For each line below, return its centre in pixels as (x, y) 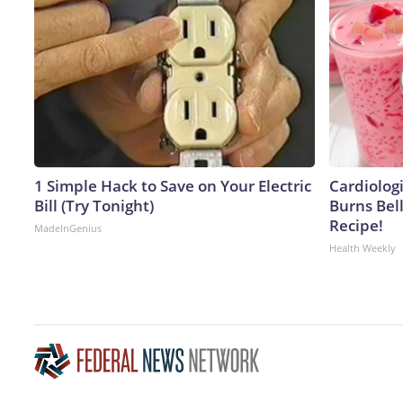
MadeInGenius (68, 228)
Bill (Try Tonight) (94, 205)
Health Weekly (363, 247)
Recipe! (356, 225)
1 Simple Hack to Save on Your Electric (173, 185)
